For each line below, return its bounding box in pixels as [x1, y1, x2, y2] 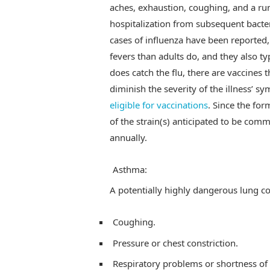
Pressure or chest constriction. [112, 236, 238, 249]
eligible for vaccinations [109, 98, 208, 111]
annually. [109, 131, 147, 143]
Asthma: [112, 163, 147, 175]
